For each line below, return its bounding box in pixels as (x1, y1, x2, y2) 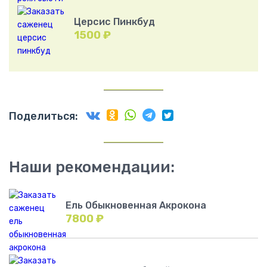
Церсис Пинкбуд (74, 16, 155, 28)
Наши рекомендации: (9, 158, 175, 177)
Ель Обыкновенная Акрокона (66, 200, 206, 212)
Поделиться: (9, 110, 78, 123)
